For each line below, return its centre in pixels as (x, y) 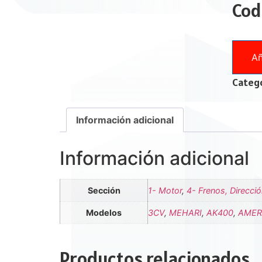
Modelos (104, 212)
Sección (104, 190)
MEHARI (185, 212)
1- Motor (165, 190)
